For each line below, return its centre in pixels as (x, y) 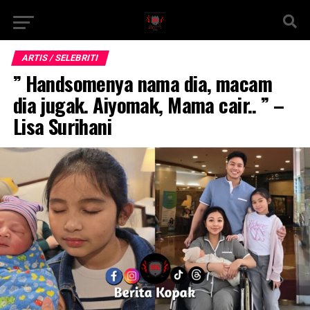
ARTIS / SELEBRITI (60, 58)
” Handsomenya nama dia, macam (142, 83)
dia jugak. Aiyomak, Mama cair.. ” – (148, 104)
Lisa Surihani (62, 126)
